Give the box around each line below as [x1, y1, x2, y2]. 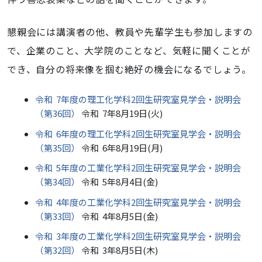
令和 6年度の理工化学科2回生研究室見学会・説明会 [35, 127, 241, 140]
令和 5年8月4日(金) [80, 175, 158, 188]
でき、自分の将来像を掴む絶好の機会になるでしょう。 [7, 62, 254, 76]
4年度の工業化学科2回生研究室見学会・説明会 [56, 195, 241, 208]
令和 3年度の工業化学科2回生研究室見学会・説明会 [35, 230, 241, 242]
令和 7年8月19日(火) [80, 107, 163, 119]
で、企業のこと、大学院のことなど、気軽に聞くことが [7, 43, 251, 57]
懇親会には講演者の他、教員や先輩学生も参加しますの [7, 25, 253, 39]
